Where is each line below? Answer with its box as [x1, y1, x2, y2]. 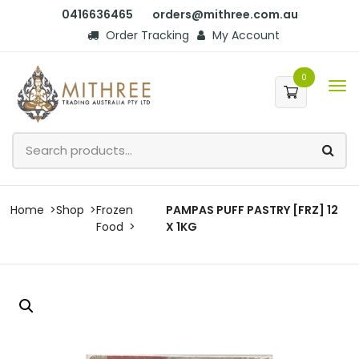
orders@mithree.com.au [151, 6, 298, 22]
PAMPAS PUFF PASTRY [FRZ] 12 [166, 201, 339, 218]
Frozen [96, 201, 133, 218]
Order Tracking [103, 27, 189, 43]
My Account [209, 27, 280, 43]
